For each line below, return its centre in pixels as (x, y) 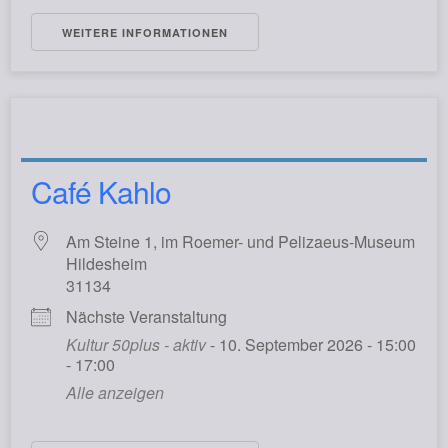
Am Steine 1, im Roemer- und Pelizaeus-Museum (240, 241)
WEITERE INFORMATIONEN (145, 32)
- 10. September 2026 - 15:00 (311, 344)
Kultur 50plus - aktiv (136, 344)
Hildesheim (106, 263)
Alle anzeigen (115, 392)
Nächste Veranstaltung (146, 316)
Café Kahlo (101, 191)
